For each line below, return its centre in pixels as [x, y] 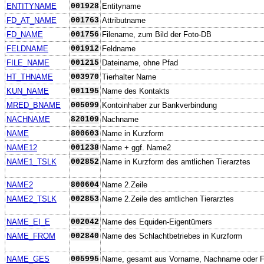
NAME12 [22, 147]
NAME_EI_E [28, 222]
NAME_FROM [31, 236]
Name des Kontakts [136, 91]
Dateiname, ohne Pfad [140, 62]
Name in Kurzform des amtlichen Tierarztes [176, 161]
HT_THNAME [30, 77]
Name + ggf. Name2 [136, 147]
